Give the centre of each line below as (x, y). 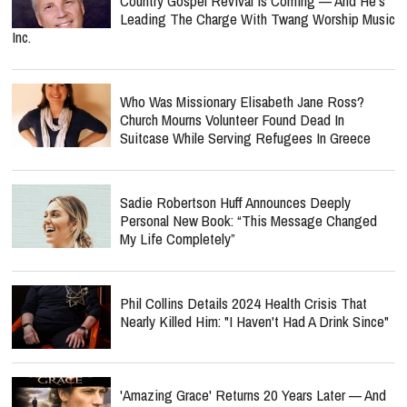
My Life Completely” (178, 238)
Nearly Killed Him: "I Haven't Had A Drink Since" (254, 321)
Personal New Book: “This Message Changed (248, 220)
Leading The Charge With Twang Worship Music (258, 19)
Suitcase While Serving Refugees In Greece (245, 138)
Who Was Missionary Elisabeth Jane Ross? (242, 101)
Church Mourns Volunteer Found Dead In (232, 119)
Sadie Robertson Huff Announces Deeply (235, 202)
